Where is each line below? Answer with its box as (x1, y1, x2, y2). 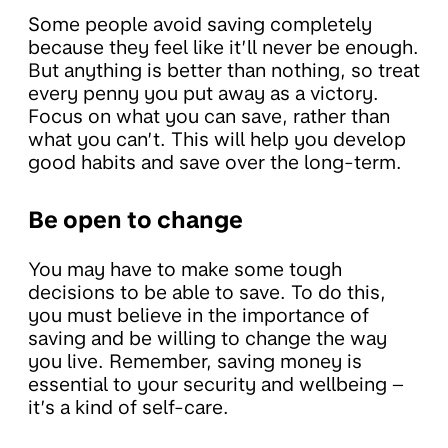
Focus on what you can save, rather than (28, 105, 390, 129)
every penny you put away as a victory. (28, 82, 379, 106)
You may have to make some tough (28, 258, 342, 282)
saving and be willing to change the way (28, 327, 387, 351)
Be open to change (28, 206, 243, 235)
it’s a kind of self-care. (28, 396, 229, 420)
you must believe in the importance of (28, 304, 369, 328)
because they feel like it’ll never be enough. (28, 36, 419, 60)
